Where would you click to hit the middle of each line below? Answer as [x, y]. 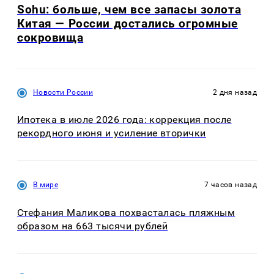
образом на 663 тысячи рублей [93, 226]
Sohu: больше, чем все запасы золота [129, 9]
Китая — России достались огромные [128, 23]
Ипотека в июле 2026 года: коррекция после [124, 119]
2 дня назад [235, 92]
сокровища [50, 37]
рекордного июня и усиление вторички [112, 133]
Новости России [63, 92]
